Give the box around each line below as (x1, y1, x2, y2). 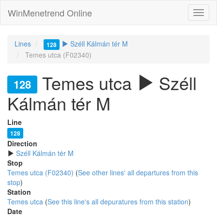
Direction (7, 138, 37, 148)
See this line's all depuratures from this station (47, 196, 188, 206)
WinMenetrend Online (8, 6, 92, 19)
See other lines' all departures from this (78, 167, 198, 177)
